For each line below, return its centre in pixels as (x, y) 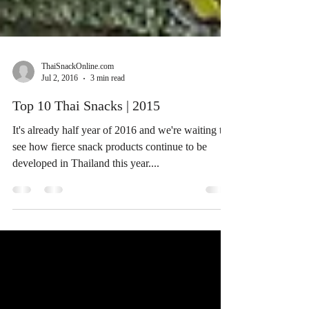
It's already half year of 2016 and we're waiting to (120, 186)
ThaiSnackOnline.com (78, 122)
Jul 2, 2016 (60, 133)
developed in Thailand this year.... (86, 219)
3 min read (108, 133)
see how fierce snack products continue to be (110, 202)
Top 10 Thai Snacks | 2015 (86, 161)
